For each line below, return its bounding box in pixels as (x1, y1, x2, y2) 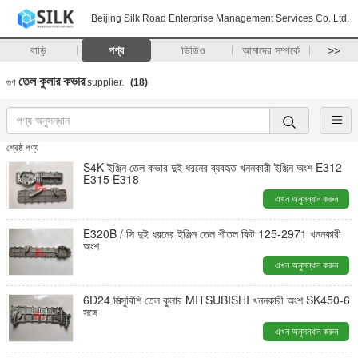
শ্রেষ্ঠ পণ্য (6, 142, 38, 153)
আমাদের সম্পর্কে (242, 44, 300, 57)
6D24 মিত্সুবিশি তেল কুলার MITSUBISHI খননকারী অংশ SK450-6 (83, 292, 350, 308)
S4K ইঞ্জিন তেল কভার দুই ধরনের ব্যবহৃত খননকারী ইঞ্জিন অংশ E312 (83, 159, 342, 175)
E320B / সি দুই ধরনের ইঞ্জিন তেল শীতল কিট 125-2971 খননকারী (83, 225, 310, 241)
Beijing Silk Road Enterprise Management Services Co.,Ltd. (91, 13, 349, 24)
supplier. (85, 77, 126, 88)
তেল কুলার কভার (18, 71, 85, 89)
